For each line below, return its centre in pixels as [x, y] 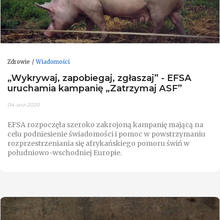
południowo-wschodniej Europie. [65, 152]
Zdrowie [19, 62]
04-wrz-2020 [24, 105]
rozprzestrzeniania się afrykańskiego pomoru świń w [98, 143]
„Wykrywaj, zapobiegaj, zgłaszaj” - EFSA [99, 78]
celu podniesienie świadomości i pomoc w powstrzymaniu [106, 134]
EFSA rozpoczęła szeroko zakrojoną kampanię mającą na [105, 124]
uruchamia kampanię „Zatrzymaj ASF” [95, 88]
